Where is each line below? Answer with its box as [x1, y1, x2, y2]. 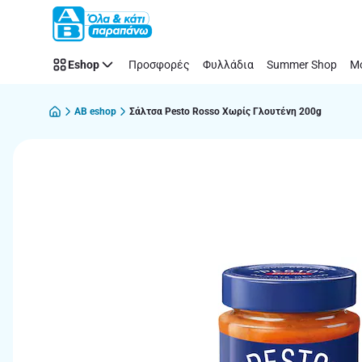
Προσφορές [128, 57, 190, 71]
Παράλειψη [21, 16, 87, 32]
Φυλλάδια [203, 57, 254, 71]
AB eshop [74, 105, 116, 117]
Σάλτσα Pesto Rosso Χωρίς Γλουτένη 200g [129, 105, 322, 117]
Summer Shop [267, 57, 337, 71]
